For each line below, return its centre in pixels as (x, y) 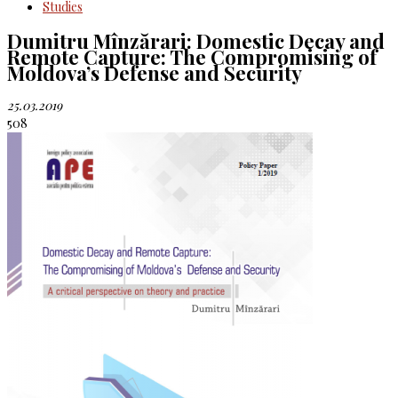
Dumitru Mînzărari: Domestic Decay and (196, 40)
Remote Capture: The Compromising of (192, 56)
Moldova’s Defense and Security (155, 72)
